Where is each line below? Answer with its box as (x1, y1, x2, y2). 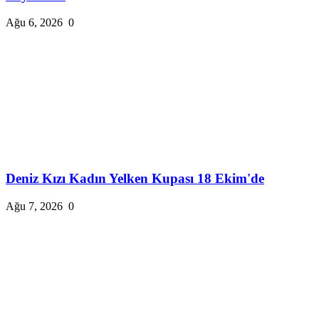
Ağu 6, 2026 (6, 16, 63, 29)
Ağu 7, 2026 (6, 199, 63, 212)
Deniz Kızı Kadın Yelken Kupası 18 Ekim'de (6, 171, 264, 187)
